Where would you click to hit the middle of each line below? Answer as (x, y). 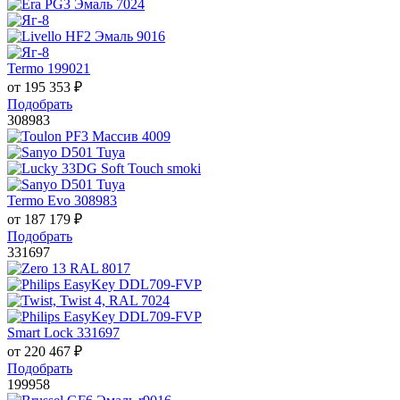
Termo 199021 (49, 69)
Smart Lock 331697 (63, 333)
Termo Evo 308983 (62, 201)
